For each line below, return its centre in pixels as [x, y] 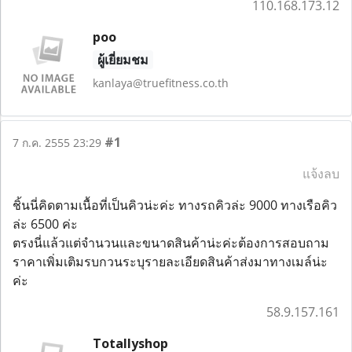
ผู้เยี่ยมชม [123, 60]
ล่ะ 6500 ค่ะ [47, 224]
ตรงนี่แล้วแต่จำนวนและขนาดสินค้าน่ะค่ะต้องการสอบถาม [171, 242]
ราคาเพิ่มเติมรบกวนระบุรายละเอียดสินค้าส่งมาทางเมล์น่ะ [170, 261]
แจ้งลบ [321, 173]
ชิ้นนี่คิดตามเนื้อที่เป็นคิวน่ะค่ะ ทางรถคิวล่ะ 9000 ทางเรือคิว [175, 205]
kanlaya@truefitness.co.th [160, 83]
